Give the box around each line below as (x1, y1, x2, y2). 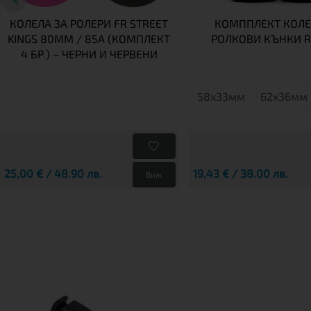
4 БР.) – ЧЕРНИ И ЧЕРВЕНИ (20, 47, 158, 60)
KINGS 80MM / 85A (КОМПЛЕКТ (8, 31, 171, 45)
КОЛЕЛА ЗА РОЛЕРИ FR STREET (10, 16, 169, 30)
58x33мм (196, 90, 245, 103)
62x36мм (260, 90, 308, 103)
